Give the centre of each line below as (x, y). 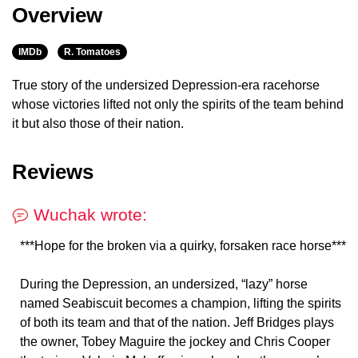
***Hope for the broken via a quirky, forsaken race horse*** (183, 246)
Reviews (53, 172)
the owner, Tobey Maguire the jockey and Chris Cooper (175, 342)
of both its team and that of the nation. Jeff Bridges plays (177, 323)
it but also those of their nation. (98, 124)
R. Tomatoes (92, 52)
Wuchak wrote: (88, 215)
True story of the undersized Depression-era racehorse (166, 86)
